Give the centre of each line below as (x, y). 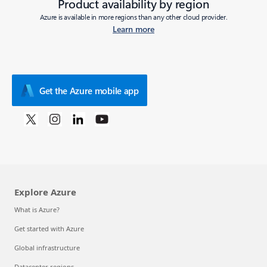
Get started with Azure (49, 229)
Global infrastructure (47, 248)
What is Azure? (37, 210)
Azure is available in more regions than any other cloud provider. (133, 17)
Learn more (133, 29)
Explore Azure (45, 192)
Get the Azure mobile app (89, 90)
